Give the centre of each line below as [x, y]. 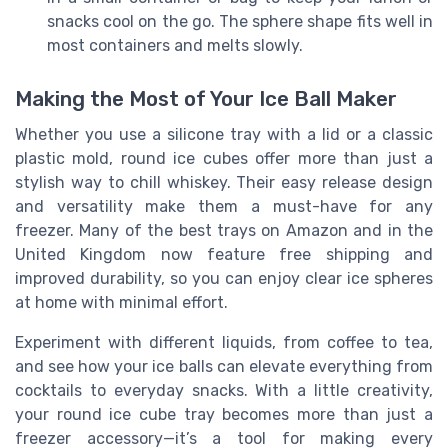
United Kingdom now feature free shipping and [224, 255]
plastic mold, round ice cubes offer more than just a [224, 159]
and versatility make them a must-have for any [224, 207]
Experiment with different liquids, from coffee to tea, [224, 343]
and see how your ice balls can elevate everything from [224, 367]
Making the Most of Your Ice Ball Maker [206, 99]
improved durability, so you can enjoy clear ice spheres [224, 279]
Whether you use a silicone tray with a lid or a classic [224, 135]
